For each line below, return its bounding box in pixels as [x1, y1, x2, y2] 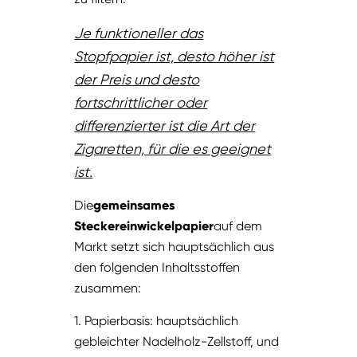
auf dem [214, 218, 263, 234]
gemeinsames [93, 198, 175, 214]
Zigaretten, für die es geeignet [74, 140, 272, 158]
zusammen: [74, 280, 142, 296]
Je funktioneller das [74, 25, 204, 42]
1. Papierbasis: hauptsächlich [74, 313, 239, 329]
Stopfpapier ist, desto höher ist [74, 48, 275, 65]
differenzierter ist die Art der [74, 117, 256, 135]
